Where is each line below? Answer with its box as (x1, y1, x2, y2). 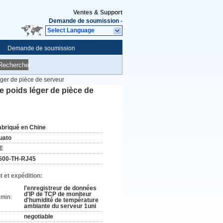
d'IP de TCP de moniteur (24, 191, 92, 198)
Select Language (47, 27, 95, 34)
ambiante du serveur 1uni (24, 203, 96, 210)
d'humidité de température (24, 197, 99, 204)
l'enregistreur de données (24, 185, 97, 192)
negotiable (24, 213, 53, 220)
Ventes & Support (73, 9, 122, 16)
